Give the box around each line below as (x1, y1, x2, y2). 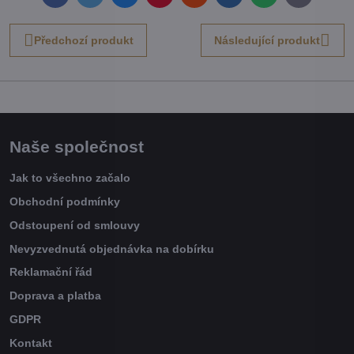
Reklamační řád (9, 265, 92, 279)
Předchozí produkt (33, 33, 134, 47)
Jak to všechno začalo (9, 171, 130, 185)
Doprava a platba (9, 289, 101, 303)
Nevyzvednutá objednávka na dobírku (9, 242, 214, 255)
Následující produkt (214, 33, 321, 47)
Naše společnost (9, 137, 144, 156)
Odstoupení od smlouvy (9, 218, 140, 232)
